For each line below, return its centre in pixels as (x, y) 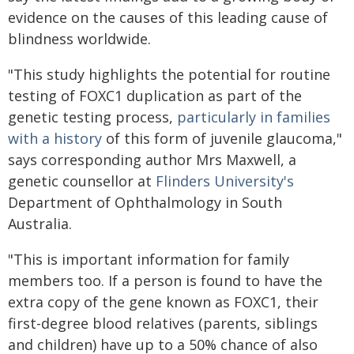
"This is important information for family (149, 259)
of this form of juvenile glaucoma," (222, 138)
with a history (55, 138)
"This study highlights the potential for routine (169, 74)
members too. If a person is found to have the (165, 281)
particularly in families (254, 117)
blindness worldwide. (79, 39)
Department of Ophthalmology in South (145, 202)
